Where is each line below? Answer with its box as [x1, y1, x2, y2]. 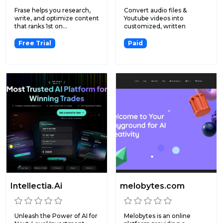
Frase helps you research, [14, 6, 91, 14]
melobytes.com [120, 181, 185, 191]
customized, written [124, 22, 186, 30]
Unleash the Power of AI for [14, 212, 98, 220]
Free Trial [18, 39, 51, 47]
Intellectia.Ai [10, 181, 62, 191]
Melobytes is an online [124, 212, 191, 220]
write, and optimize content [14, 14, 99, 22]
